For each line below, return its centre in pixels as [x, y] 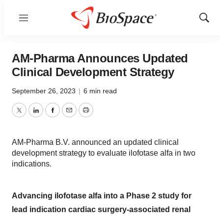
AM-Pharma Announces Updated [100, 58]
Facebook [69, 116]
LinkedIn [50, 116]
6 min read [100, 91]
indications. [32, 164]
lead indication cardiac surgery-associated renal [101, 209]
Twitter [30, 116]
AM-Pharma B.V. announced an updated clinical [95, 142]
